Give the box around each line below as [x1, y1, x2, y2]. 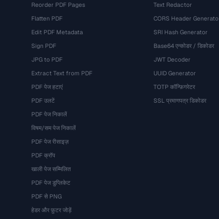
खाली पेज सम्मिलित [31, 165, 71, 173]
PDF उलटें [31, 97, 55, 105]
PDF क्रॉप [31, 152, 55, 159]
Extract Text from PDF [31, 69, 92, 77]
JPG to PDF [31, 56, 63, 64]
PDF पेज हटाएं [31, 83, 63, 91]
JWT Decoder [153, 56, 191, 64]
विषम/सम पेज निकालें [31, 124, 76, 132]
